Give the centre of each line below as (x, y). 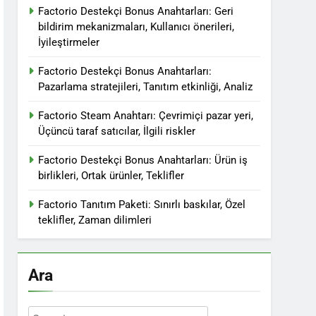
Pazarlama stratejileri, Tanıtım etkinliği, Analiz (146, 87)
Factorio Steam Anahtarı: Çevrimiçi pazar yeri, (146, 116)
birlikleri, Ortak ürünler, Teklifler (111, 176)
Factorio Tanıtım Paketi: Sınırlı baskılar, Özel (142, 205)
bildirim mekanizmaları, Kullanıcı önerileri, (136, 27)
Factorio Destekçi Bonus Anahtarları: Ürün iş (143, 160)
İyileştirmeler (69, 42)
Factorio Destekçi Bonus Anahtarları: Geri (136, 11)
